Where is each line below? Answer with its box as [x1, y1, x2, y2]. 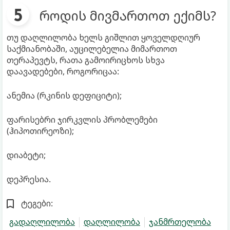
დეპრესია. [7, 173, 51, 185]
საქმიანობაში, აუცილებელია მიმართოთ [7, 43, 177, 54]
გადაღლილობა [9, 216, 75, 227]
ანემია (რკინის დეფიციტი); [7, 89, 122, 101]
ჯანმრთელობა [149, 216, 211, 227]
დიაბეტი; [7, 149, 46, 161]
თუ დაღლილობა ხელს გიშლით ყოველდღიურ [7, 31, 200, 43]
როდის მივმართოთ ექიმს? [40, 6, 216, 24]
